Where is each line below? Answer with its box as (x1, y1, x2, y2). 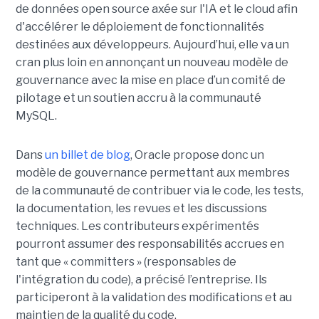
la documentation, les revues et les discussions (15, 201, 267, 215)
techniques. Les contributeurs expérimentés (15, 219, 259, 233)
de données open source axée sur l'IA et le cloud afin (15, 1, 298, 16)
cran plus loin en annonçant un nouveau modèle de (15, 55, 288, 69)
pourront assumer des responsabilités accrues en (15, 236, 284, 251)
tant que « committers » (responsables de (15, 254, 236, 268)
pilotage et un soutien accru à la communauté (15, 90, 261, 105)
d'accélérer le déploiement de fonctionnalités (15, 19, 264, 33)
